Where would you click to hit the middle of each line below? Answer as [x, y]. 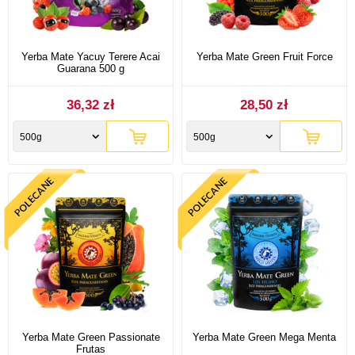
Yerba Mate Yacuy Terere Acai [91, 56]
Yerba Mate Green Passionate [91, 337]
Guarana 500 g [91, 68]
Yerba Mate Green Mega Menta [264, 337]
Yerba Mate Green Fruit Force [264, 56]
